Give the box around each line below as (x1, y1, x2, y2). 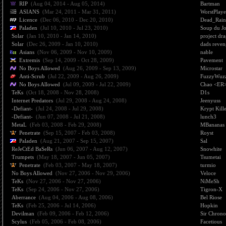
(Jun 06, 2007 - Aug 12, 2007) (55, 146, 128, 152)
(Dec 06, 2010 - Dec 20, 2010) (40, 17, 113, 23)
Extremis (19, 57, 40, 63)
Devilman (12, 210, 34, 216)
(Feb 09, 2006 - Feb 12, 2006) (37, 210, 109, 216)
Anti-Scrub (19, 73, 45, 79)
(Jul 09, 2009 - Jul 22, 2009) (63, 81, 131, 87)
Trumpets (12, 154, 34, 160)
